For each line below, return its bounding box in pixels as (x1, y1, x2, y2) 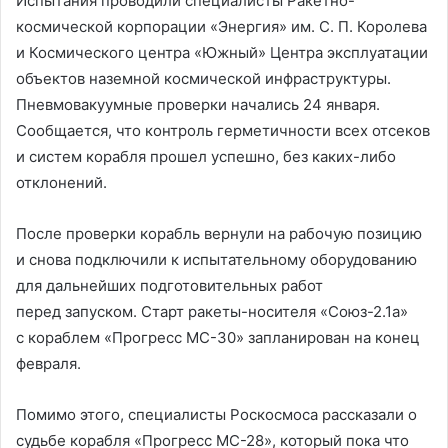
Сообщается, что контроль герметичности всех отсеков (16, 121, 430, 140)
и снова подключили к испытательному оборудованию (16, 250, 417, 269)
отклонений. (16, 173, 107, 192)
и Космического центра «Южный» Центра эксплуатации (16, 43, 428, 62)
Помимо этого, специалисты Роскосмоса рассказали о (16, 405, 417, 424)
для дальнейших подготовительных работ (16, 276, 323, 295)
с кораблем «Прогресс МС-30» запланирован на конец (16, 328, 420, 347)
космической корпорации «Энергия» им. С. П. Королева (16, 17, 427, 36)
